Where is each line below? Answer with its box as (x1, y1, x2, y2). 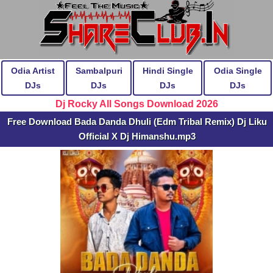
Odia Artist (11, 66, 55, 76)
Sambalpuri (75, 66, 122, 76)
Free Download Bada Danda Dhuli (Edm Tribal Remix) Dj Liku (7, 116, 267, 127)
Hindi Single (142, 66, 193, 76)
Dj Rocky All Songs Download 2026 (55, 99, 218, 109)
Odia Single (213, 66, 262, 76)
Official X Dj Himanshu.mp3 (79, 131, 196, 141)
